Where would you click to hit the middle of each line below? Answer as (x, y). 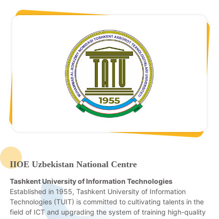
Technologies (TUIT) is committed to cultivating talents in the (107, 201)
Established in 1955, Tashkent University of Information (98, 191)
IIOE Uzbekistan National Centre (73, 164)
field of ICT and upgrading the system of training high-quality (108, 212)
